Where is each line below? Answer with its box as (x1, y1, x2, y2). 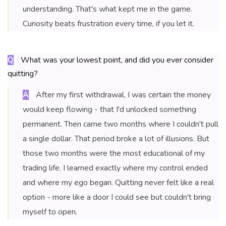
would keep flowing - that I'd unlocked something (23, 104, 196, 116)
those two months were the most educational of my (23, 148, 205, 159)
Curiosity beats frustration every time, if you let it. (23, 18, 194, 30)
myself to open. (23, 206, 77, 218)
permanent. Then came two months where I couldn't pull (23, 119, 218, 130)
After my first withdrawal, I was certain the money (34, 89, 211, 101)
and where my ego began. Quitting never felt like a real (23, 177, 214, 189)
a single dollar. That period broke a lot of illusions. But (23, 133, 209, 145)
